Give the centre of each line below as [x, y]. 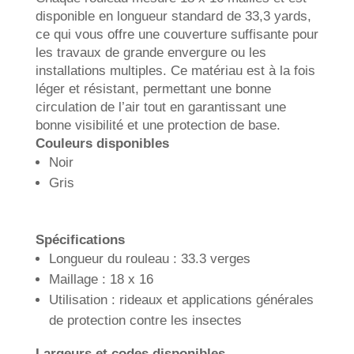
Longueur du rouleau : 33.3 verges [149, 258]
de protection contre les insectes [145, 320]
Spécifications [80, 239]
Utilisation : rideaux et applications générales [181, 299]
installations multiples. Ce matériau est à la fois [175, 70]
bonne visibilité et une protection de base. [158, 125]
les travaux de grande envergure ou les [151, 52]
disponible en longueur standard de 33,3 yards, [173, 16]
